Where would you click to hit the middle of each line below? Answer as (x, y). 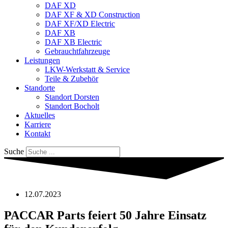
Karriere (38, 125)
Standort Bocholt (72, 106)
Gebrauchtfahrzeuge (77, 51)
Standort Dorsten (72, 97)
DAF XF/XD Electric (80, 24)
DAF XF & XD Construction (92, 15)
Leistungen (42, 61)
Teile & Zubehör (72, 79)
